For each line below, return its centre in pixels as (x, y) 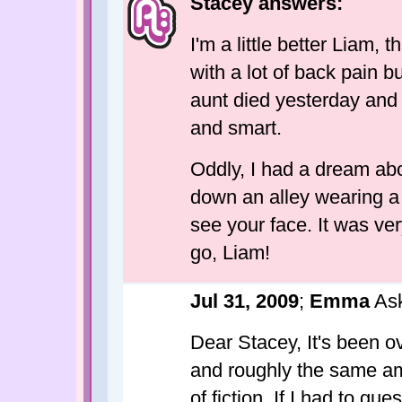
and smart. (236, 127)
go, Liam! (230, 252)
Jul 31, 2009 (245, 301)
